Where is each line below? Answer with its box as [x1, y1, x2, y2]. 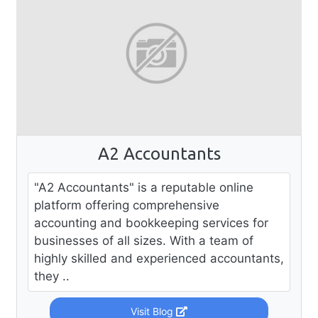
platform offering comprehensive [34, 197, 219, 212]
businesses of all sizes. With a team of [34, 233, 253, 248]
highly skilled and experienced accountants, [34, 251, 284, 265]
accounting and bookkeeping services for [34, 215, 268, 230]
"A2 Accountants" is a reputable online [34, 180, 253, 194]
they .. [34, 268, 70, 283]
